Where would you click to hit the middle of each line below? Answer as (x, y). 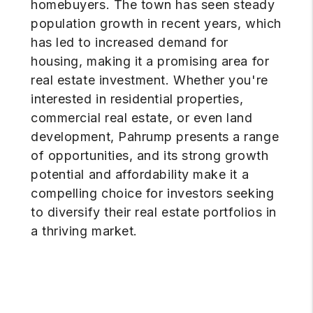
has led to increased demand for (130, 43)
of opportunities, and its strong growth (150, 156)
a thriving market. (84, 231)
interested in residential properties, (137, 99)
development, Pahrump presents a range (155, 137)
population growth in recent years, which (156, 24)
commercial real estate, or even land (142, 118)
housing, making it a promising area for (150, 61)
